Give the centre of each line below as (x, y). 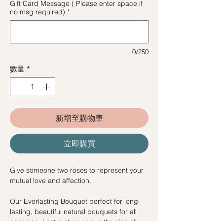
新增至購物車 (79, 118)
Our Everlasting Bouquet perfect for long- (75, 202)
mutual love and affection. (51, 181)
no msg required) (37, 12)
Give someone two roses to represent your (77, 170)
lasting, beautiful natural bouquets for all (73, 212)
